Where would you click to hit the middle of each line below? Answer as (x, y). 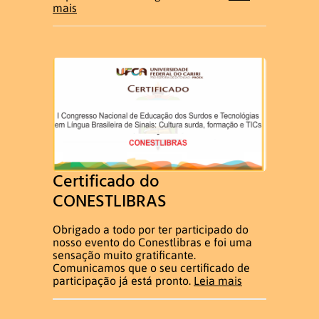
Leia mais (218, 281)
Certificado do (106, 182)
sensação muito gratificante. (124, 255)
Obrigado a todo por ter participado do (151, 230)
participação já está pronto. (123, 281)
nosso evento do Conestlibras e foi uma (152, 242)
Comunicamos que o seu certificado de (151, 268)
